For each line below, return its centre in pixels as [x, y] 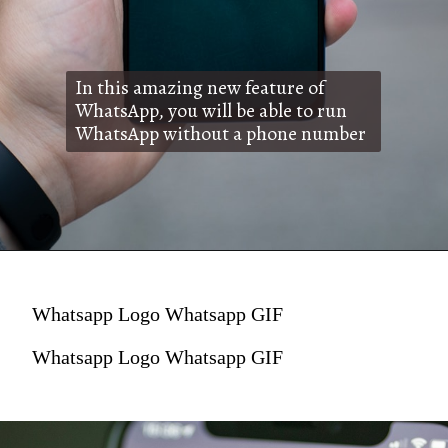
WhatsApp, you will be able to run [211, 111]
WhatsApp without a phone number [221, 134]
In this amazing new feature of [200, 88]
